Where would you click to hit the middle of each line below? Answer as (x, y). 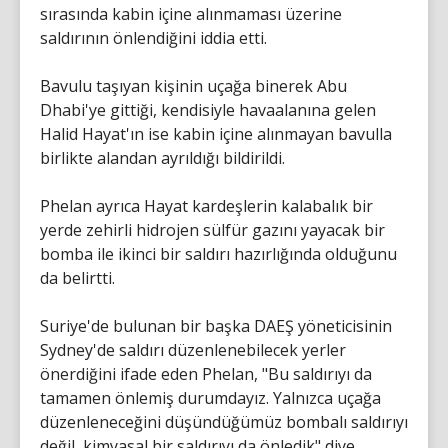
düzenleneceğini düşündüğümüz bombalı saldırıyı (224, 421)
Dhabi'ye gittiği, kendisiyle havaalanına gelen (208, 109)
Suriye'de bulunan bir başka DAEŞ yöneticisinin (216, 325)
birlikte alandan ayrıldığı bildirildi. (162, 157)
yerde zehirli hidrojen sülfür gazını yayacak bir (212, 229)
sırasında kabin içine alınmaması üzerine (191, 13)
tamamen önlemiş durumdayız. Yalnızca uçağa (210, 397)
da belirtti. (77, 277)
